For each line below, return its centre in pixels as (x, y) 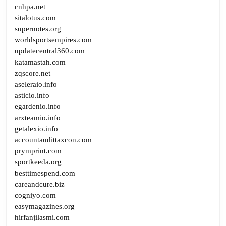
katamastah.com (40, 62)
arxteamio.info (38, 117)
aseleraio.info (36, 84)
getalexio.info (36, 128)
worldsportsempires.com (53, 40)
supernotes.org (38, 29)
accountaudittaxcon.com (53, 139)
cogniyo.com (35, 195)
